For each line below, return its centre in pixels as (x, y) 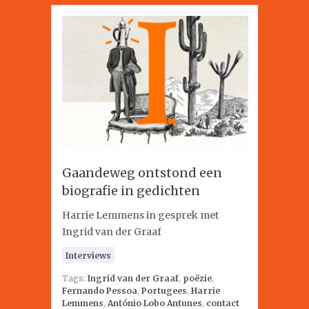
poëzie (197, 278)
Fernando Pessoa (100, 291)
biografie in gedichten (131, 191)
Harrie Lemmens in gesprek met (140, 215)
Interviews (88, 256)
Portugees (164, 291)
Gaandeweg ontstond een (142, 173)
